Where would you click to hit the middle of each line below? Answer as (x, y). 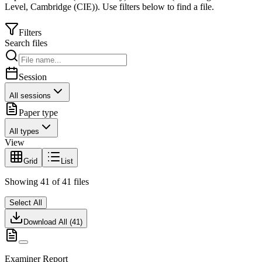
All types (24, 132)
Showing (23, 182)
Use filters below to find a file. (157, 7)
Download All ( (48, 222)
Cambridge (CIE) (63, 7)
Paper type (38, 113)
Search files (26, 43)
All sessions (30, 96)
